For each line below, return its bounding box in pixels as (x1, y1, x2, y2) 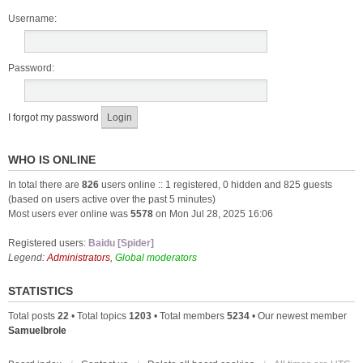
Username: (8, 13, 57, 24)
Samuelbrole (8, 325, 66, 336)
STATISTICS (8, 284, 73, 297)
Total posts (8, 310, 58, 322)
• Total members (152, 310, 227, 322)
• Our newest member (250, 310, 347, 322)
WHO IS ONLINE (8, 153, 96, 166)
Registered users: (8, 237, 88, 249)
